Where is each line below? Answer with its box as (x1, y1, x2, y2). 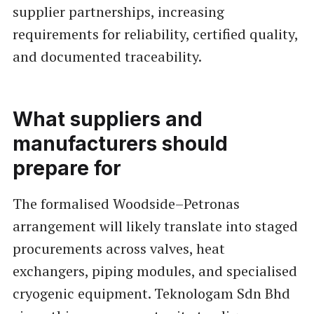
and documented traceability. (12, 46, 202, 66)
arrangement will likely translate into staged (12, 216, 298, 235)
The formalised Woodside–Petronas (12, 193, 240, 213)
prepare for (12, 156, 121, 180)
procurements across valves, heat (12, 238, 225, 258)
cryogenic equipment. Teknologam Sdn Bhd (12, 283, 290, 303)
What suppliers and (12, 107, 203, 131)
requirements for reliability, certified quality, (12, 24, 298, 43)
